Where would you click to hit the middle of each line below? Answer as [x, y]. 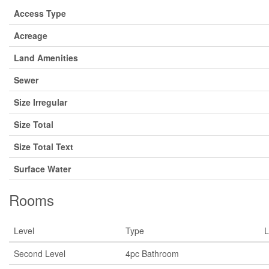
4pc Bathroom [152, 253]
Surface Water [42, 169]
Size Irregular [41, 102]
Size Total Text [44, 147]
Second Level [40, 253]
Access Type [40, 13]
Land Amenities [46, 58]
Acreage [31, 35]
